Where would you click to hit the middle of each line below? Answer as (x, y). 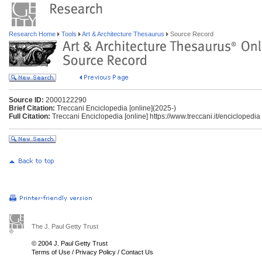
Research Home (33, 34)
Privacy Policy (96, 252)
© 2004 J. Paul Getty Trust (70, 243)
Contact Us (137, 252)
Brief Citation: (32, 108)
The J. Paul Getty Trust (65, 226)
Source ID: (26, 100)
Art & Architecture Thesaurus (123, 34)
